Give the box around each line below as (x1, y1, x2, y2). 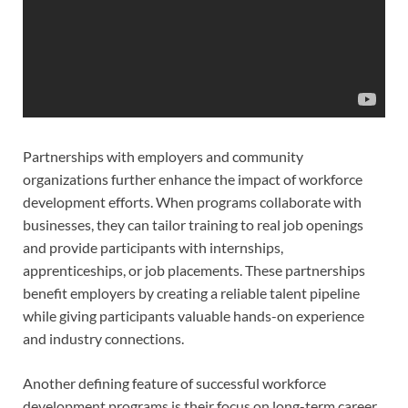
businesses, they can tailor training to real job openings (23, 215, 363, 233)
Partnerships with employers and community (23, 147, 303, 165)
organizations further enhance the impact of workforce (23, 169, 362, 188)
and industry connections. (23, 329, 184, 347)
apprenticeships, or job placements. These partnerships (23, 260, 365, 279)
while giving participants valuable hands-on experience (23, 306, 364, 324)
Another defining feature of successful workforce (23, 373, 326, 392)
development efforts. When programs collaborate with (23, 192, 362, 210)
